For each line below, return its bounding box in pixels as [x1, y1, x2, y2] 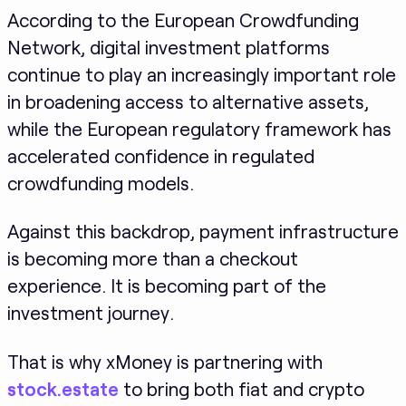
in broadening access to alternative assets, [6, 89, 369, 112]
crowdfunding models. [6, 170, 194, 194]
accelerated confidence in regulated [6, 143, 314, 167]
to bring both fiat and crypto [118, 377, 364, 401]
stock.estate [6, 377, 119, 401]
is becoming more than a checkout [6, 246, 298, 270]
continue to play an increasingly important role [6, 62, 396, 85]
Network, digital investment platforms [6, 34, 330, 58]
